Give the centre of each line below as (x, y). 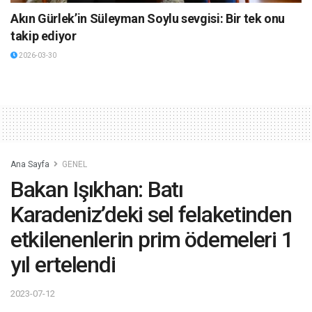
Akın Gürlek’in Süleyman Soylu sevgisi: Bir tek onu (148, 19)
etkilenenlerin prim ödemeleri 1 (152, 240)
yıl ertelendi (63, 265)
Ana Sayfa (30, 165)
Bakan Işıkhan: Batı (97, 190)
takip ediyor (44, 36)
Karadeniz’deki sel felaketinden (151, 215)
